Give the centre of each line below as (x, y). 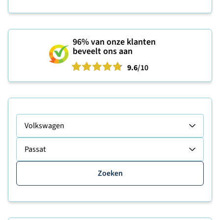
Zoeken (110, 173)
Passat (35, 149)
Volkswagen (44, 126)
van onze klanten (122, 42)
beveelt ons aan (103, 51)
